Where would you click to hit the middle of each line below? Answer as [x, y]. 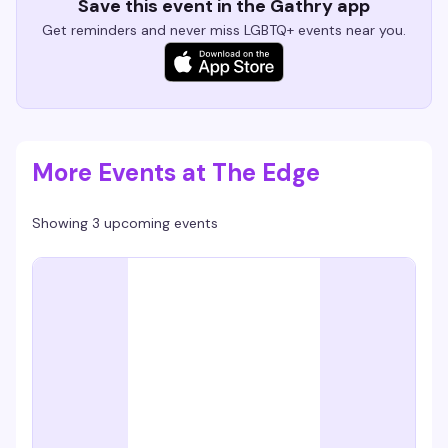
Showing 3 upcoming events [125, 223]
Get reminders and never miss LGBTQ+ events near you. [224, 30]
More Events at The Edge [176, 172]
